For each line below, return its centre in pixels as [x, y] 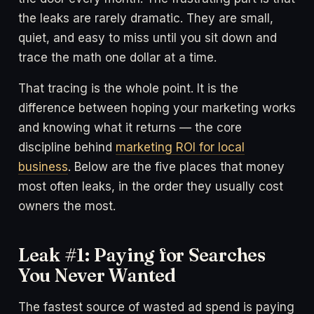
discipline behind [67, 148]
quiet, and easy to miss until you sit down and [148, 38]
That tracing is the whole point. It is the [128, 89]
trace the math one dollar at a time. [117, 58]
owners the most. [67, 206]
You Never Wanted [97, 276]
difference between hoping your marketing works [157, 108]
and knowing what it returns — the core [130, 128]
